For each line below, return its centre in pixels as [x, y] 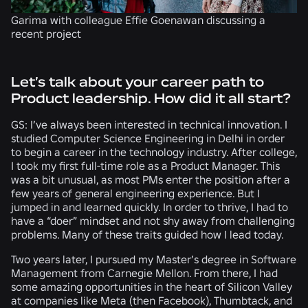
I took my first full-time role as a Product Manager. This [145, 165]
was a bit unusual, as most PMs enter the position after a [151, 179]
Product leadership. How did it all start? [153, 98]
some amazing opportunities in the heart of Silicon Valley [152, 286]
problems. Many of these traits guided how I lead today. [147, 234]
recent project [46, 33]
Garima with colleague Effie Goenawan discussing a [138, 20]
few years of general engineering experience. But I [135, 193]
